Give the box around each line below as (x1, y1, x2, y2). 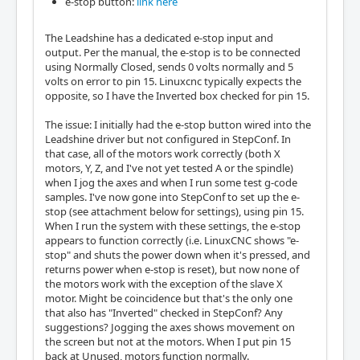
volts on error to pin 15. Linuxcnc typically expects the (45, 74, 301, 88)
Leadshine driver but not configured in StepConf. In (45, 132, 291, 146)
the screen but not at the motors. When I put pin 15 (45, 334, 291, 349)
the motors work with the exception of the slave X (45, 276, 283, 291)
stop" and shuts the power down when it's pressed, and (45, 247, 310, 262)
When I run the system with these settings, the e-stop (45, 219, 301, 233)
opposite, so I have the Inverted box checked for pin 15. (45, 88, 309, 103)
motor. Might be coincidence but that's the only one (45, 291, 292, 305)
